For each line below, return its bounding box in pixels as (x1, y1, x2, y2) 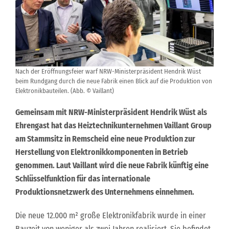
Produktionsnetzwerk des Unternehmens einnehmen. (15, 187, 194, 197)
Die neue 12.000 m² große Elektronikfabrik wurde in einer (15, 211, 206, 220)
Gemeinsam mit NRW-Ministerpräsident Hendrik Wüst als (15, 107, 207, 117)
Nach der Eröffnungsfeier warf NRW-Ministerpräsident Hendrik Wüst (15, 67, 201, 75)
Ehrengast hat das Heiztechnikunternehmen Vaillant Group (15, 121, 212, 130)
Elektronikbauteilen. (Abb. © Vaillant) (15, 87, 114, 95)
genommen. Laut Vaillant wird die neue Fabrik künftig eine (15, 161, 209, 170)
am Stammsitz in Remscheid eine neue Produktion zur (15, 134, 195, 144)
